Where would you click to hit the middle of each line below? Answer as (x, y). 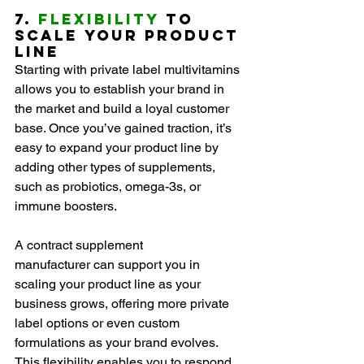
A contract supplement (80, 245)
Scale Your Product (130, 36)
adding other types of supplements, (117, 167)
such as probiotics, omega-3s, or (109, 187)
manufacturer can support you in (109, 265)
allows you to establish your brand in (121, 89)
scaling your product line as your (109, 284)
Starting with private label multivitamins (129, 70)
